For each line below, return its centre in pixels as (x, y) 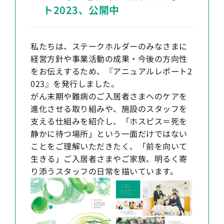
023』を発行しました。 (75, 84)
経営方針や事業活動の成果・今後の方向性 (109, 59)
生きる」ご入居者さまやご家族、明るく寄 (109, 159)
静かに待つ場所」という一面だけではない (109, 134)
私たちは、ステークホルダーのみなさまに (109, 46)
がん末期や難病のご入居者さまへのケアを (109, 96)
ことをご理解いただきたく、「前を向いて (109, 146)
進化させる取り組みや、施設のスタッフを (109, 109)
